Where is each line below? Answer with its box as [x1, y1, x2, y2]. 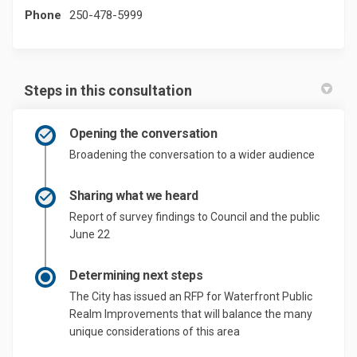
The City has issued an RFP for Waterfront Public [69, 289, 312, 303]
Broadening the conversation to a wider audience [69, 147, 315, 161]
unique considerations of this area [69, 324, 240, 338]
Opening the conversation [69, 125, 218, 141]
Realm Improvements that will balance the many [69, 307, 312, 320]
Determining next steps [69, 267, 203, 283]
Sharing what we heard [69, 187, 198, 203]
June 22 [69, 227, 110, 241]
